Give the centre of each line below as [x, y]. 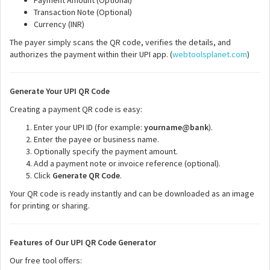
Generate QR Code [86, 175]
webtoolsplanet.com [210, 54]
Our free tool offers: [46, 260]
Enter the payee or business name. [96, 139]
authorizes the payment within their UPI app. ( [91, 54]
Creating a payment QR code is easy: [76, 109]
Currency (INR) [59, 24]
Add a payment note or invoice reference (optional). [127, 163]
